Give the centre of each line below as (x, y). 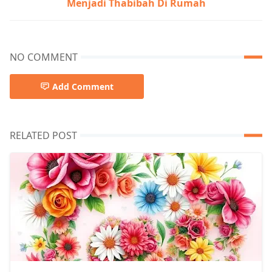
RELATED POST (43, 135)
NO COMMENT (44, 57)
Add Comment (83, 87)
